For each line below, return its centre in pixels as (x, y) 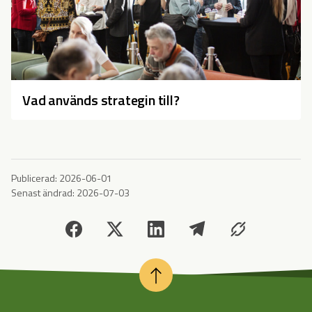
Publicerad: (34, 178)
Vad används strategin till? (101, 100)
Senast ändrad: (43, 192)
